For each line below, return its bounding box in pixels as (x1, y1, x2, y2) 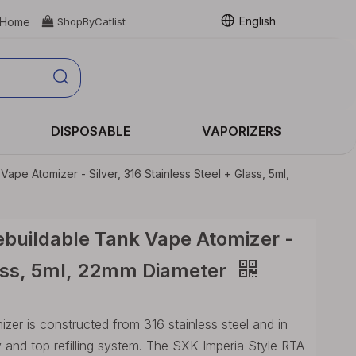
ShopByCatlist (56, 15, 126, 28)
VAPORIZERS (202, 123, 282, 139)
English (238, 14, 276, 28)
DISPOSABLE (51, 123, 131, 139)
